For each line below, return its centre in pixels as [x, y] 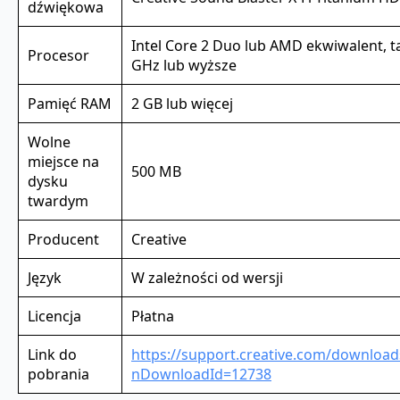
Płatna [153, 316]
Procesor [58, 55]
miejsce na [63, 161]
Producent [63, 239]
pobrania [58, 374]
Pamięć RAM [70, 103]
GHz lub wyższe [184, 65]
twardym [58, 200]
